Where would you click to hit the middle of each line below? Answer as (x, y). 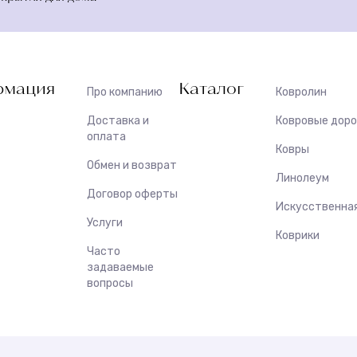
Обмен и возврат (132, 165)
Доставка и (118, 120)
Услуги (105, 222)
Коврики (298, 235)
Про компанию (125, 92)
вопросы (110, 283)
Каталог (211, 87)
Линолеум (302, 178)
